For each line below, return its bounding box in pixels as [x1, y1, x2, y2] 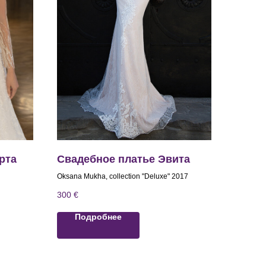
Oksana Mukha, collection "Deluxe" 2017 [57, 172, 188, 181]
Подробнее [75, 212, 122, 222]
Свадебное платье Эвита [57, 153, 190, 166]
